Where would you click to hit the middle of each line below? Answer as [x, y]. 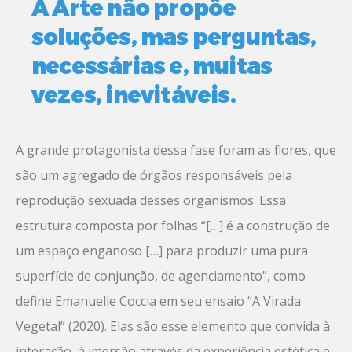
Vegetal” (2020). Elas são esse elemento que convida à [173, 326]
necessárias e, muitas [152, 65]
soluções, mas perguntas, [174, 36]
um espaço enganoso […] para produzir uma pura [162, 251]
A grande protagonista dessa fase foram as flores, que [176, 150]
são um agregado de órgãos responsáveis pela [154, 176]
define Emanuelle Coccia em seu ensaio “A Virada [158, 301]
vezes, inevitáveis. [134, 94]
